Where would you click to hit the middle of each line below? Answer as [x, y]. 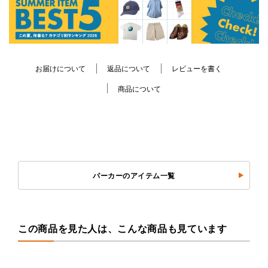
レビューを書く [197, 69]
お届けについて [60, 69]
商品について [139, 89]
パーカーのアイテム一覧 [134, 176]
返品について [129, 69]
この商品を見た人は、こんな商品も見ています [123, 229]
